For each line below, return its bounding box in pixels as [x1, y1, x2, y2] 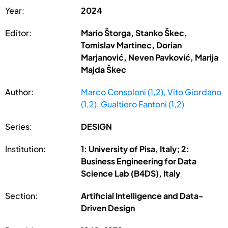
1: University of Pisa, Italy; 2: [81, 143, 190, 154]
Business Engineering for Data [81, 155, 197, 166]
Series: [5, 121, 32, 132]
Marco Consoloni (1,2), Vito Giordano [81, 86, 222, 97]
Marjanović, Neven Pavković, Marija [81, 51, 219, 63]
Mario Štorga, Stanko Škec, [81, 27, 188, 38]
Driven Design [81, 202, 135, 213]
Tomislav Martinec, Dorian [81, 39, 182, 50]
